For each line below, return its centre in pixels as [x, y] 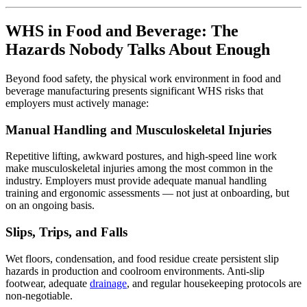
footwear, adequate [48, 283]
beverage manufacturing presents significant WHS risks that [134, 90]
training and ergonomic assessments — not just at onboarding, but [147, 193]
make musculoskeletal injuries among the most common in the [139, 169]
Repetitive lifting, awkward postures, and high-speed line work [141, 156]
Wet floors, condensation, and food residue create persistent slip [142, 258]
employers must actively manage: [77, 103]
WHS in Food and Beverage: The [122, 30]
